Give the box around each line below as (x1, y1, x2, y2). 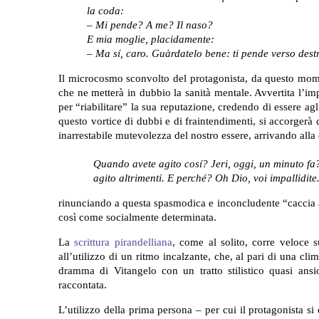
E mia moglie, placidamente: (87, 33, 214, 45)
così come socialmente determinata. (58, 211, 216, 223)
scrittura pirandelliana (74, 236, 172, 248)
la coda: (87, 4, 124, 16)
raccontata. (58, 278, 107, 291)
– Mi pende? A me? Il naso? (87, 19, 213, 31)
